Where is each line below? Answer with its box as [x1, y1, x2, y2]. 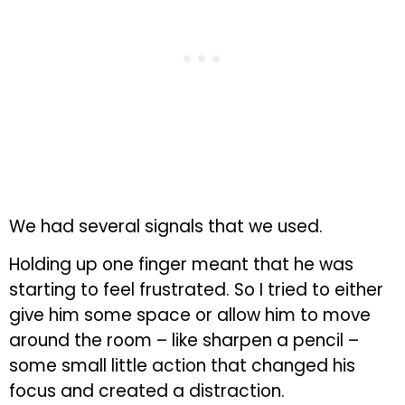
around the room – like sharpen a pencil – [9, 328, 359, 353]
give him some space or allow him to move [9, 303, 371, 328]
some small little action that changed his [9, 353, 355, 379]
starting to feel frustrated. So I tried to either [9, 278, 383, 303]
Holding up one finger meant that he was [9, 252, 353, 278]
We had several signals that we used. [9, 213, 323, 239]
